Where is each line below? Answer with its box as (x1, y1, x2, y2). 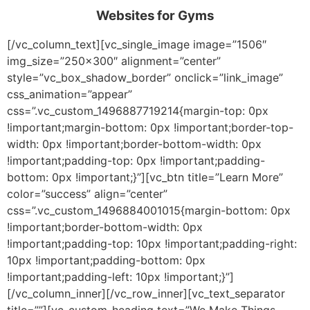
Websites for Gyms (96, 8, 214, 24)
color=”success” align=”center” (7, 186, 167, 201)
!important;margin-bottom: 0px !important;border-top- (7, 120, 293, 134)
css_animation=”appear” (7, 86, 132, 101)
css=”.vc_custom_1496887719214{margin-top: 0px (7, 103, 268, 118)
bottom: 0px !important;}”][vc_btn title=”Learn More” (7, 170, 283, 184)
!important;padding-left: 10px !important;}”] (7, 269, 234, 284)
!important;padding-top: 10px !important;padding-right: (7, 236, 297, 250)
